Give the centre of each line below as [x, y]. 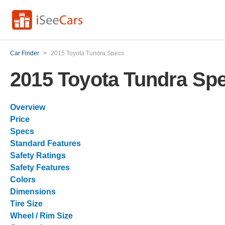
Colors [23, 180]
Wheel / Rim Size [41, 216]
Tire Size [26, 204]
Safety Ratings [38, 155]
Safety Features [40, 167]
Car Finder [25, 53]
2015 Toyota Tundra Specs [87, 53]
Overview [28, 107]
